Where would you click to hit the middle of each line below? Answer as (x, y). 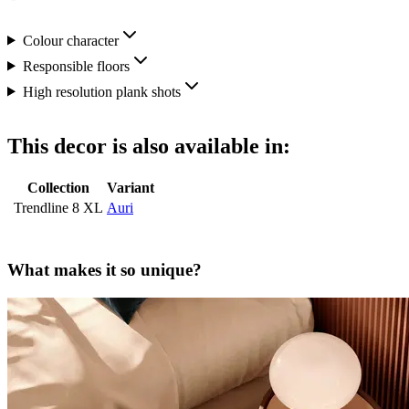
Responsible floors (76, 66)
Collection (58, 188)
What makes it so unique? (105, 270)
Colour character (70, 40)
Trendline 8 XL (58, 208)
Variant (131, 188)
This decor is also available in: (149, 147)
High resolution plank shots (101, 91)
